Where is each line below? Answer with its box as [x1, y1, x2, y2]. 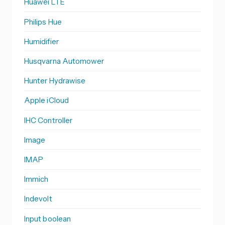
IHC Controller [24, 115, 73, 125]
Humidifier [24, 36, 59, 46]
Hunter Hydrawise [24, 76, 86, 86]
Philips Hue [24, 17, 62, 27]
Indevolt [24, 194, 52, 204]
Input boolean [24, 213, 71, 223]
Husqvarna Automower [24, 56, 104, 66]
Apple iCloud [24, 95, 69, 105]
